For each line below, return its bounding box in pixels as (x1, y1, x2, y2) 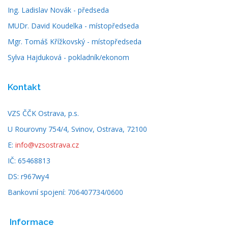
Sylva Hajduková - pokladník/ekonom (8, 52, 129, 62)
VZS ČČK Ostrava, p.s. (8, 108, 79, 118)
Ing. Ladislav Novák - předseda (8, 5, 109, 15)
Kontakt (8, 81, 41, 92)
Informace (9, 216, 54, 227)
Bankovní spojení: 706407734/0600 (8, 187, 123, 197)
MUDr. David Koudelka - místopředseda (8, 20, 139, 31)
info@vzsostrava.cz (15, 139, 79, 150)
